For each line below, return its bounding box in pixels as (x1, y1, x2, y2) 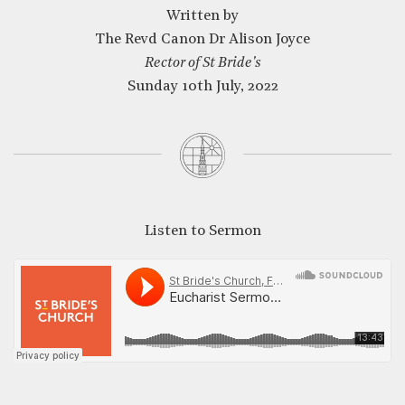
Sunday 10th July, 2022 (127, 80, 278, 94)
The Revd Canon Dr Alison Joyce (95, 33, 310, 47)
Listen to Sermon (144, 223, 261, 239)
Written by (166, 9, 239, 24)
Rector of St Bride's (144, 56, 261, 71)
